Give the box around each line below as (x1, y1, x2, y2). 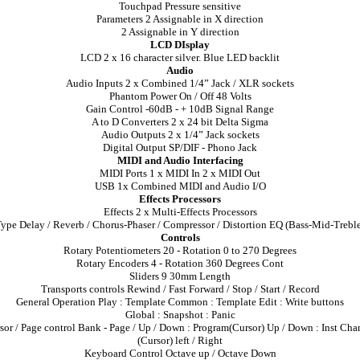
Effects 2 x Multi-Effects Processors (103, 206, 257, 218)
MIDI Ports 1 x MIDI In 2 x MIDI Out (100, 167, 260, 179)
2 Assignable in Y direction (121, 26, 239, 38)
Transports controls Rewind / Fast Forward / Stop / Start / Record (40, 283, 320, 295)
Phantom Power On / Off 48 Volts (108, 90, 252, 102)
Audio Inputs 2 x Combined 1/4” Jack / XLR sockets (66, 77, 294, 89)
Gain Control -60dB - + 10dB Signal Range (86, 103, 274, 115)
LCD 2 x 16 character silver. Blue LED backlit (80, 51, 280, 63)
